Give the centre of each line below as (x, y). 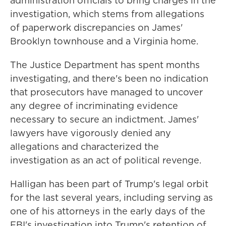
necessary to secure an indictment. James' (104, 119)
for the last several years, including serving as (111, 197)
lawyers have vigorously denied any (91, 133)
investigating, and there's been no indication (109, 78)
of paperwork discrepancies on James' (96, 27)
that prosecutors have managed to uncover (106, 92)
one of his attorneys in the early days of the (108, 211)
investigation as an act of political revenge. (106, 160)
